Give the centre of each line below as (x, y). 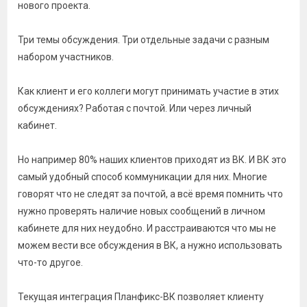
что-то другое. (50, 262)
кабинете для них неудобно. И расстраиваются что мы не (147, 228)
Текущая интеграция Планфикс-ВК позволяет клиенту (141, 297)
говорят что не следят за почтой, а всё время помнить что (150, 194)
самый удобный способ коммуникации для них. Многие (143, 177)
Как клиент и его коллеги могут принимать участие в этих (148, 91)
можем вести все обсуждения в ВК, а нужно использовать (150, 245)
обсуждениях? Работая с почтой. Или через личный (135, 108)
